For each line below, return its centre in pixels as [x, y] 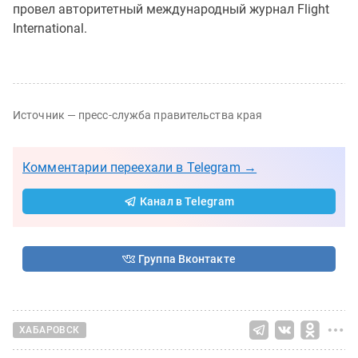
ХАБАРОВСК [50, 330]
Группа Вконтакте [187, 259]
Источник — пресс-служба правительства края [138, 115]
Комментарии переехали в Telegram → [140, 167]
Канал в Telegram [187, 201]
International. [50, 28]
